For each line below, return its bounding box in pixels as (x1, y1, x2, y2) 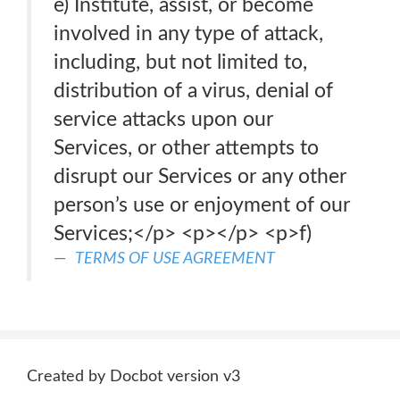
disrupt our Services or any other (54, 166, 346, 187)
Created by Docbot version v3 (27, 369, 240, 385)
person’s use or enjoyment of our (54, 195, 350, 215)
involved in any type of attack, (54, 23, 323, 44)
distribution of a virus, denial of (54, 80, 333, 101)
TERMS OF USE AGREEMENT (75, 250, 275, 267)
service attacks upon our (54, 109, 273, 129)
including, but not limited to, (54, 52, 307, 72)
